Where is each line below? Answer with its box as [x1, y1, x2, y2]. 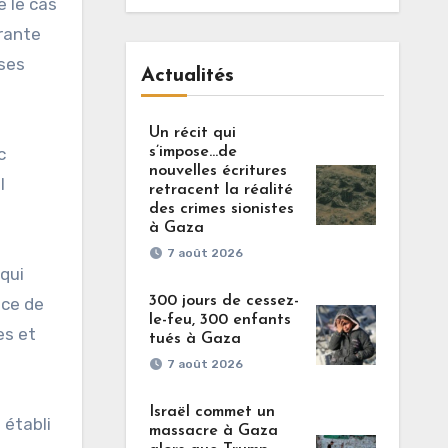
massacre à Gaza [148, 423, 278, 439]
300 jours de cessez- [148, 293, 299, 309]
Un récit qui [148, 125, 236, 141]
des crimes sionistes [148, 201, 294, 217]
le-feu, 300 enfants [148, 312, 291, 328]
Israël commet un [148, 404, 275, 420]
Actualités [140, 66, 234, 86]
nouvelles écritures [148, 163, 287, 179]
